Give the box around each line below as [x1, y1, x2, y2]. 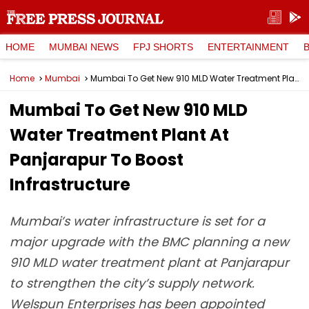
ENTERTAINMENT [208, 41, 289, 52]
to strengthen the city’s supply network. [10, 275, 255, 292]
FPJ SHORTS [133, 41, 193, 52]
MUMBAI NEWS [49, 41, 119, 52]
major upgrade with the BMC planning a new [10, 233, 289, 250]
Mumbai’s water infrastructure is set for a [10, 212, 265, 230]
